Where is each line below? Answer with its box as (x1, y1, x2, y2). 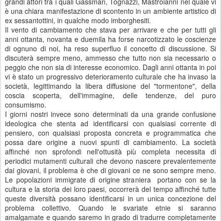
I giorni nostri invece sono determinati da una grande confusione (5, 109, 216, 119)
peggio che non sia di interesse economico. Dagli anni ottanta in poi (5, 62, 216, 72)
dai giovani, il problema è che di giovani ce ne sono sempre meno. (5, 165, 216, 175)
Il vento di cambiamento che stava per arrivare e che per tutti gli (5, 25, 216, 35)
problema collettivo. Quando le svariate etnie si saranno (5, 203, 216, 213)
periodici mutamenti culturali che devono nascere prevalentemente (5, 156, 216, 166)
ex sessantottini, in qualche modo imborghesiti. (5, 15, 153, 25)
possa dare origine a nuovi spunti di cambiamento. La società (5, 137, 216, 147)
